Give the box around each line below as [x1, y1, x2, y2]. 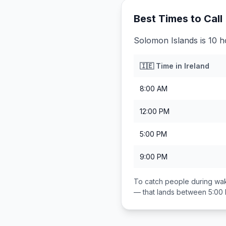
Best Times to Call [134, 13, 222, 25]
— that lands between [134, 188, 208, 196]
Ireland [184, 62, 209, 70]
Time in [154, 62, 184, 70]
